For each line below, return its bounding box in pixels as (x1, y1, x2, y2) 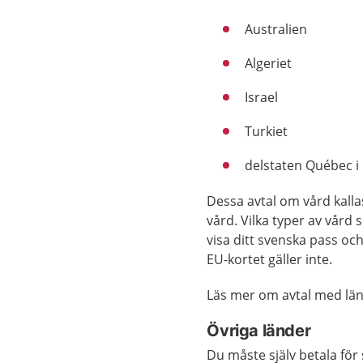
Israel (245, 88, 279, 106)
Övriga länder (207, 321, 311, 340)
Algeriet (245, 54, 293, 72)
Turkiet (245, 122, 288, 140)
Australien (245, 20, 308, 38)
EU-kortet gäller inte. (207, 250, 333, 268)
